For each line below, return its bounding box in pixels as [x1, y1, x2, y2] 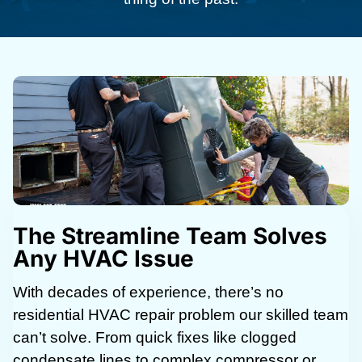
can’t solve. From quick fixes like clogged [13, 329, 297, 347]
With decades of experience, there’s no [13, 284, 284, 301]
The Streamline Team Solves [13, 222, 327, 250]
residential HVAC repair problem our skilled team [13, 306, 348, 324]
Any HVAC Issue [13, 245, 194, 273]
